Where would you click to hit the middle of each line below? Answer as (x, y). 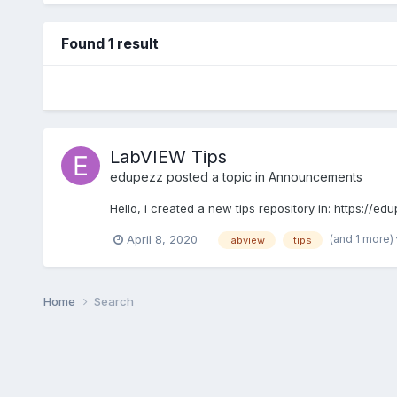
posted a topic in (215, 176)
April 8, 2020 (162, 239)
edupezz (136, 176)
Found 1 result (109, 43)
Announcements (315, 176)
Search (113, 301)
